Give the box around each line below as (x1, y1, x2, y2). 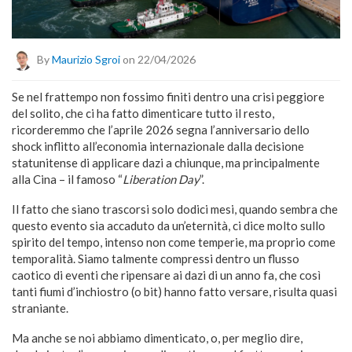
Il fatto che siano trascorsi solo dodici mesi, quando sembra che (12, 201, 338, 216)
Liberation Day (123, 171, 200, 186)
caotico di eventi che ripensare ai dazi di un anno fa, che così (12, 267, 321, 282)
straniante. (12, 300, 68, 315)
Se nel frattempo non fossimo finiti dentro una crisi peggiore (12, 89, 324, 104)
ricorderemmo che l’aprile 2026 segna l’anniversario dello (12, 122, 310, 137)
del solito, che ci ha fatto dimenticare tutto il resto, (12, 105, 274, 120)
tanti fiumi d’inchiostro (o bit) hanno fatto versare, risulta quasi (12, 284, 337, 299)
